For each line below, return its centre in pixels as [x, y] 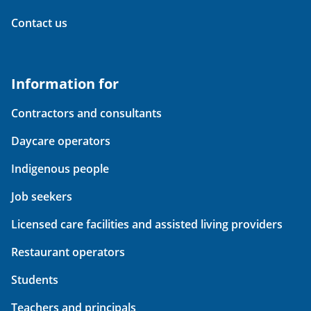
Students [35, 280]
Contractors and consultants [86, 114]
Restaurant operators [68, 252]
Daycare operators [61, 141]
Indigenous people [60, 169]
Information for [65, 84]
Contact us [39, 23]
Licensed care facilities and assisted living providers [147, 225]
